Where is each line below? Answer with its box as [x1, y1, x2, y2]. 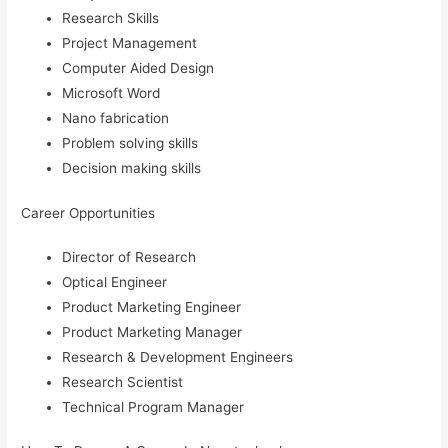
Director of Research [62, 248, 197, 265]
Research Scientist [62, 373, 184, 390]
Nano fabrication [62, 110, 170, 127]
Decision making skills [62, 160, 202, 177]
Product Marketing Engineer [62, 298, 242, 315]
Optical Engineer [62, 273, 168, 290]
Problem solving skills [62, 135, 199, 152]
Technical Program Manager [62, 398, 245, 415]
